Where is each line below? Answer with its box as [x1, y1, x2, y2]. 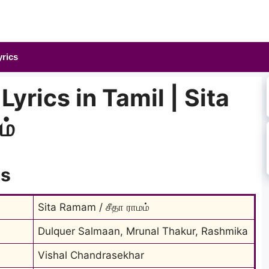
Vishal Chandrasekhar [38, 249, 144, 261]
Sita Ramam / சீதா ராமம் [38, 201, 150, 213]
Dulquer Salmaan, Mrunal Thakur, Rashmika [38, 225, 248, 237]
